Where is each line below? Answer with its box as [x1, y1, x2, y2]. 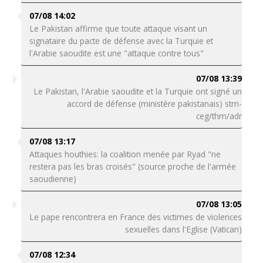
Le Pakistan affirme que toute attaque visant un [29, 23, 207, 34]
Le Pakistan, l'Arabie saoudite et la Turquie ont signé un [33, 86, 242, 97]
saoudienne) [29, 173, 76, 184]
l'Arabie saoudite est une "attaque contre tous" [29, 48, 204, 59]
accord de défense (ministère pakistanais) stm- [67, 98, 242, 109]
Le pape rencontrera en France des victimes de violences [29, 211, 242, 222]
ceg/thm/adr [196, 110, 242, 122]
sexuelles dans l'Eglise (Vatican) [125, 224, 242, 235]
